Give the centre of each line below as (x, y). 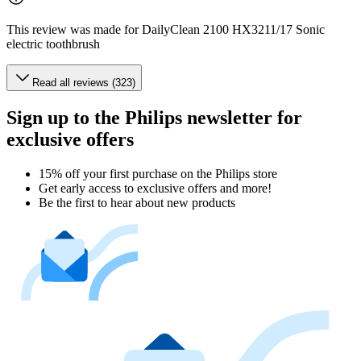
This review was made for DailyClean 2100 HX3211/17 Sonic (166, 29)
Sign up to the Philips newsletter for (154, 117)
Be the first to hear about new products (137, 202)
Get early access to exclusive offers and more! (155, 188)
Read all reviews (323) (84, 82)
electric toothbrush (53, 44)
